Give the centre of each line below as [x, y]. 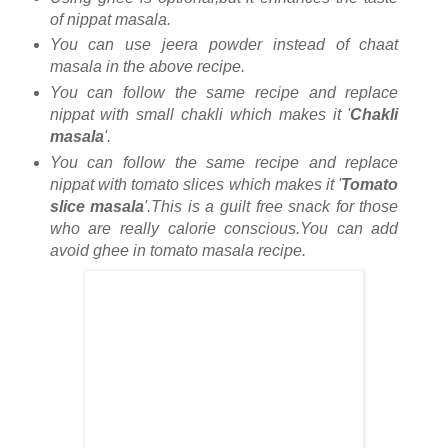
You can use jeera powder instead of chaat [224, 45]
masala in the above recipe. [147, 67]
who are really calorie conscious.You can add [224, 229]
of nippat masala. [110, 19]
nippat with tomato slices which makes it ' [195, 185]
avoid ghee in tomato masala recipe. [177, 251]
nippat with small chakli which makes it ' [200, 115]
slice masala [97, 207]
